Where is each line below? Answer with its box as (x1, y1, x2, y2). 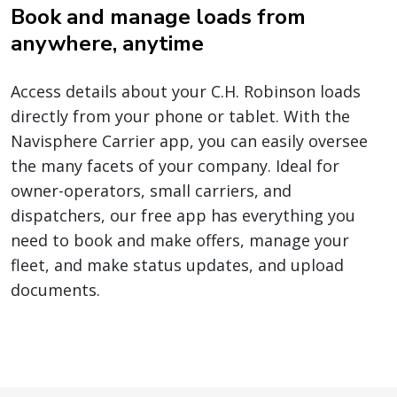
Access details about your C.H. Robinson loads (11, 80, 361, 102)
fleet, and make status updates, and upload (11, 253, 344, 276)
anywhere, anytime (11, 28, 204, 58)
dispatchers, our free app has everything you (11, 204, 355, 226)
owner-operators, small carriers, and (11, 179, 292, 201)
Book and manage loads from (11, 2, 306, 31)
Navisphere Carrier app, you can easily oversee (11, 129, 368, 152)
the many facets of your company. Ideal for (11, 154, 339, 176)
